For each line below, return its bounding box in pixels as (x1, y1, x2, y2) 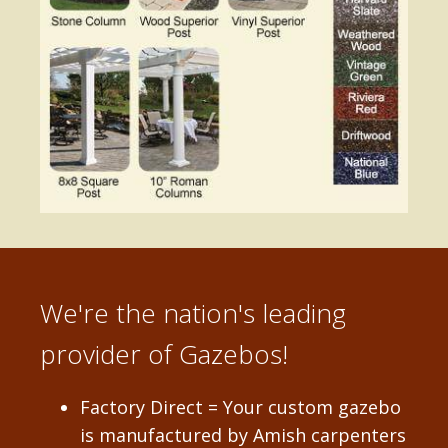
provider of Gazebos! (40, 335, 288, 372)
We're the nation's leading (40, 294, 346, 331)
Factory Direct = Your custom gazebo (80, 394, 401, 419)
